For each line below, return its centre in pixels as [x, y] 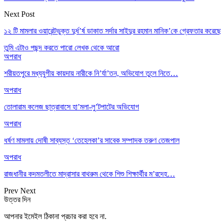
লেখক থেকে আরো [97, 47]
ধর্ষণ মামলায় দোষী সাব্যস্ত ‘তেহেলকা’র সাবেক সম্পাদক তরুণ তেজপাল [92, 140]
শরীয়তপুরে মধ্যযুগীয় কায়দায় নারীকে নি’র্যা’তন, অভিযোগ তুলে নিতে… [91, 73]
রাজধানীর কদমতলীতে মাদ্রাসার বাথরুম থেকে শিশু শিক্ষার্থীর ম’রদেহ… [90, 174]
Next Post [19, 14]
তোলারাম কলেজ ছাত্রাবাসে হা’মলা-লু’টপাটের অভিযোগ [72, 107]
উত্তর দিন [17, 199]
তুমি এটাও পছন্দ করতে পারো [38, 47]
